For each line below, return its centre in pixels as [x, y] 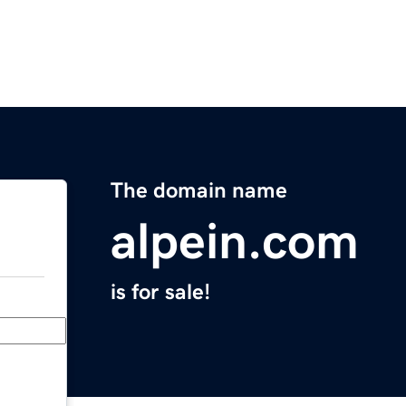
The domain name [199, 191]
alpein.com [235, 242]
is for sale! [160, 292]
